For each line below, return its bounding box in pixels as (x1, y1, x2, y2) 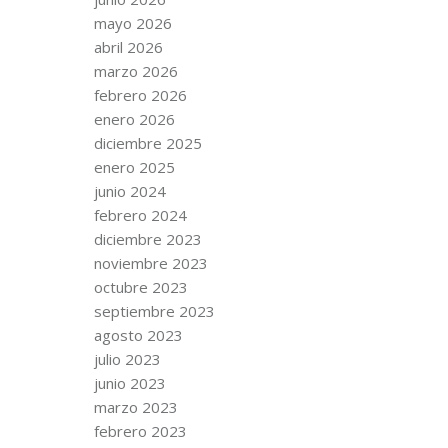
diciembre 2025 (94, 132, 202, 153)
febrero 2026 (94, 84, 187, 105)
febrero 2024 (94, 204, 187, 225)
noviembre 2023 (94, 252, 208, 273)
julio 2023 (94, 348, 161, 369)
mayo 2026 (94, 12, 172, 33)
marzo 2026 (94, 60, 178, 81)
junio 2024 (94, 180, 166, 201)
